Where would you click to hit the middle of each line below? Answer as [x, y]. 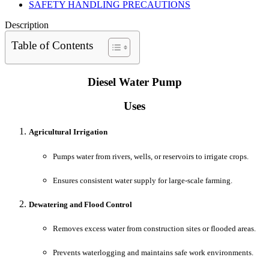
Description [27, 25]
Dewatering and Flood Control [80, 204]
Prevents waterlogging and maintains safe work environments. [153, 253]
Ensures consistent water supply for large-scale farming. [143, 180]
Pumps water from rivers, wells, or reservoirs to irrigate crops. [151, 156]
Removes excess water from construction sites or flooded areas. [154, 229]
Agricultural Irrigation [68, 132]
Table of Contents [52, 45]
